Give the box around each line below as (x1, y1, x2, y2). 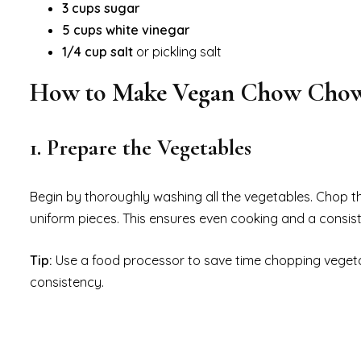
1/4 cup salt (62, 44, 133, 60)
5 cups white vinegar (62, 22, 190, 39)
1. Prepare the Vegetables (30, 134, 251, 162)
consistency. (30, 274, 104, 291)
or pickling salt (133, 44, 222, 60)
